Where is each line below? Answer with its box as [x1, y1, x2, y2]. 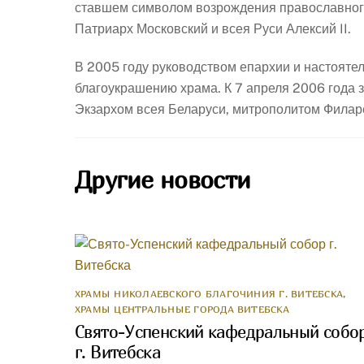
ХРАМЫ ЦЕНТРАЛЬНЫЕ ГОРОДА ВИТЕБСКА [75, 303, 289, 316]
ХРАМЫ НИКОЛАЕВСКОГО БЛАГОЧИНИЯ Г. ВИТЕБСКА [75, 288, 344, 301]
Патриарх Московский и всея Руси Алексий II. [75, 21, 351, 37]
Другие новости [75, 164, 251, 195]
